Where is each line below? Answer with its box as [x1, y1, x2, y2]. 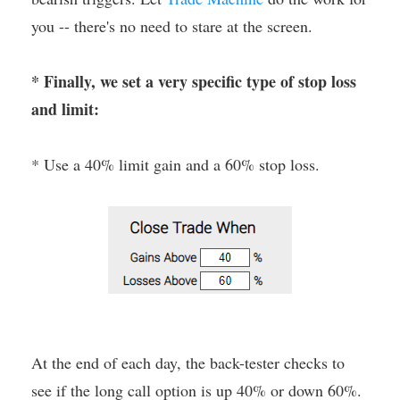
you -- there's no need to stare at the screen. [31, 14, 312, 37]
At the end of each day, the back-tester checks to [31, 351, 345, 373]
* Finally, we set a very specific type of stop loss [31, 69, 356, 93]
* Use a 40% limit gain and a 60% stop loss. [31, 153, 320, 175]
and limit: [31, 96, 99, 121]
